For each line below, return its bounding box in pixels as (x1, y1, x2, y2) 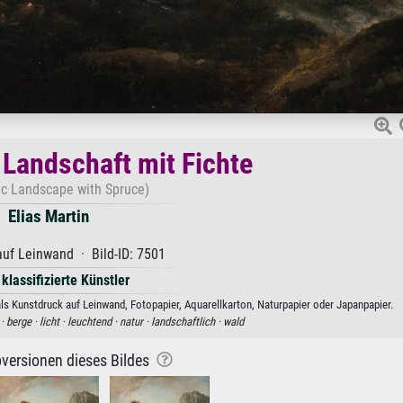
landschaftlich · (151, 314, 223, 328)
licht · (40, 314, 67, 328)
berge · (6, 314, 40, 328)
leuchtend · (67, 314, 120, 328)
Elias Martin (8, 205, 89, 227)
